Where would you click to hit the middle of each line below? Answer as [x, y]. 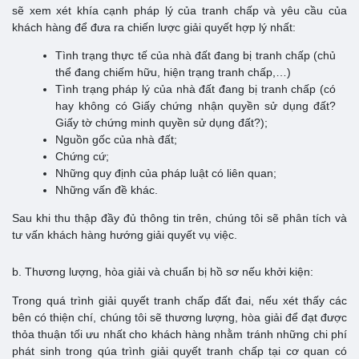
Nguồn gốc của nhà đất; [116, 139]
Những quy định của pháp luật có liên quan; [166, 173]
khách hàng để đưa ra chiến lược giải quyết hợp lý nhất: [154, 27]
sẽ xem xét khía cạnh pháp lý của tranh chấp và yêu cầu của [179, 10]
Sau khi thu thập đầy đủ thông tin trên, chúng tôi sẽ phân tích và [179, 218]
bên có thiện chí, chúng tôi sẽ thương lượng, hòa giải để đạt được [179, 317]
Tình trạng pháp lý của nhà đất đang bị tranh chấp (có [196, 89]
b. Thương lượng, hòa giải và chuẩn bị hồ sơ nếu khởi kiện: [163, 271]
